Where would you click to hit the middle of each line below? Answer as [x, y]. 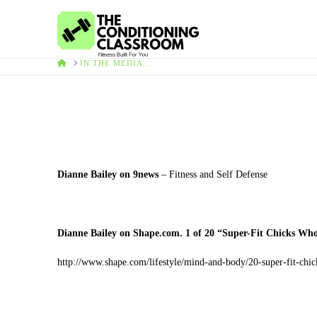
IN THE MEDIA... [116, 63]
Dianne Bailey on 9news [108, 175]
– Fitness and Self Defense [213, 175]
